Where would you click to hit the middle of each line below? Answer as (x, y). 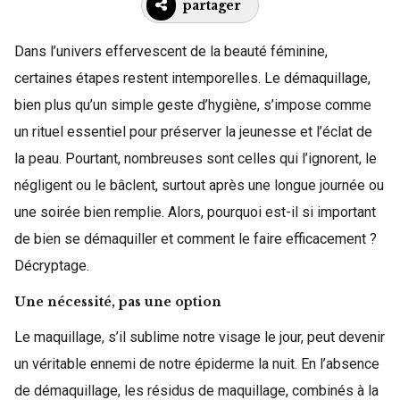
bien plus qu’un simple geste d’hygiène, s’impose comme (193, 104)
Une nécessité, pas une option (118, 301)
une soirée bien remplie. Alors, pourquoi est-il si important (195, 212)
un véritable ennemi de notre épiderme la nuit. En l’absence (197, 363)
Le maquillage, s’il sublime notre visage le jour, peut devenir (200, 337)
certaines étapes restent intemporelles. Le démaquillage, (192, 78)
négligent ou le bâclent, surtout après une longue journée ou (199, 185)
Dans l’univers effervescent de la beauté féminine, (171, 51)
